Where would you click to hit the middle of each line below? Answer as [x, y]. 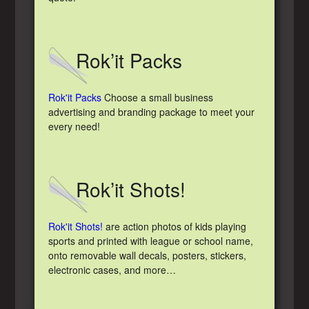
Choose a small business [158, 97]
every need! [74, 126]
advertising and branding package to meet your [152, 111]
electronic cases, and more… [112, 269]
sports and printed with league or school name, [151, 240]
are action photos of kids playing [175, 226]
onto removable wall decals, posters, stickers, [148, 255]
